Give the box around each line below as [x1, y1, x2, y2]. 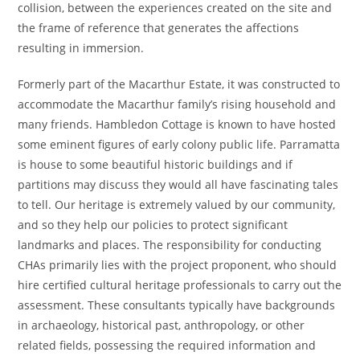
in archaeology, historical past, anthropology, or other [18, 317, 305, 333]
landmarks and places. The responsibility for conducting [18, 237, 322, 252]
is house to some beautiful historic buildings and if [18, 157, 293, 172]
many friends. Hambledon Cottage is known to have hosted [18, 117, 337, 132]
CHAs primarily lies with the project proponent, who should [18, 257, 337, 272]
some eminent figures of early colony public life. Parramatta [18, 137, 341, 152]
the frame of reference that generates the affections [18, 20, 300, 35]
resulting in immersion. [18, 40, 145, 55]
